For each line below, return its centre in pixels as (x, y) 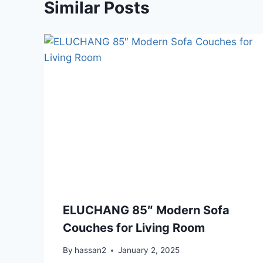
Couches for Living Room (134, 227)
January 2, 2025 (149, 250)
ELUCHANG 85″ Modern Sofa (146, 210)
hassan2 (91, 250)
